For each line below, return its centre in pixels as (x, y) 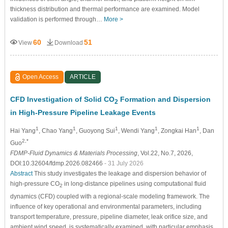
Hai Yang (23, 131)
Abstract (21, 174)
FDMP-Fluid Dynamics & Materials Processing (74, 153)
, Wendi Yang (136, 131)
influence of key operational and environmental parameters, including (106, 206)
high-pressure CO (35, 184)
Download (68, 42)
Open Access (41, 77)
